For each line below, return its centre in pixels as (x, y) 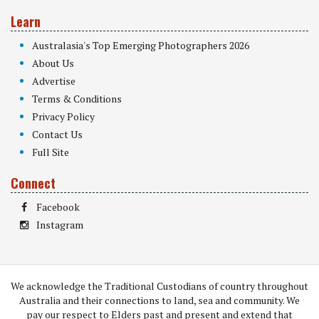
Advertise (54, 80)
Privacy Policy (63, 116)
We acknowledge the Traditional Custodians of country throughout (159, 286)
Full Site (51, 152)
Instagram (60, 224)
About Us (53, 63)
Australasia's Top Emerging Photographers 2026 (141, 45)
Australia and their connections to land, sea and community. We (159, 300)
